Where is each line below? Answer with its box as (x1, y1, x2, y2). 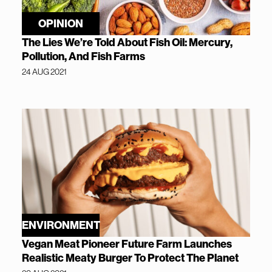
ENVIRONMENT (21, 218, 100, 233)
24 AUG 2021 (22, 66, 67, 77)
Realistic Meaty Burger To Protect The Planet (22, 251, 239, 265)
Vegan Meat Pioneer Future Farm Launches (22, 237, 232, 251)
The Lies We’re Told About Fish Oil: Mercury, (22, 35, 233, 49)
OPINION (38, 16, 83, 30)
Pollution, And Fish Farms (22, 49, 145, 63)
